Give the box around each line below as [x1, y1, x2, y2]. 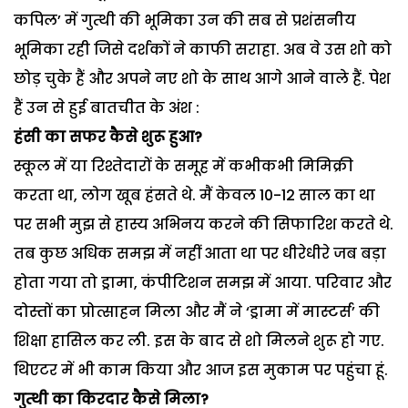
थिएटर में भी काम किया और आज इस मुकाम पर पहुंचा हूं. [14, 359, 388, 381]
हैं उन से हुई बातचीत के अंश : [14, 97, 199, 118]
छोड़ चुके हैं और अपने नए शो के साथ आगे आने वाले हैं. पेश [14, 67, 391, 89]
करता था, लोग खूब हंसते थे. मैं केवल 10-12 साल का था [14, 184, 375, 206]
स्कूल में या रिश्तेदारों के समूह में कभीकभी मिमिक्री [14, 155, 353, 177]
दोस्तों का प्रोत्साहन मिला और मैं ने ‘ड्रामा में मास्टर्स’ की [14, 301, 380, 322]
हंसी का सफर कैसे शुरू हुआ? [14, 126, 202, 148]
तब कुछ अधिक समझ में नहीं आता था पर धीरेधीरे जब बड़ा [14, 242, 386, 264]
